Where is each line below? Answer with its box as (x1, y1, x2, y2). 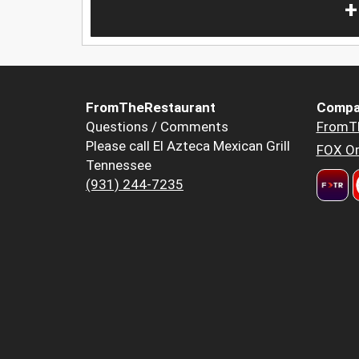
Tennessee (86, 157, 151, 174)
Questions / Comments (86, 119, 228, 135)
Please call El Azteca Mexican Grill (86, 138, 290, 155)
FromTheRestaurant (86, 99, 216, 116)
